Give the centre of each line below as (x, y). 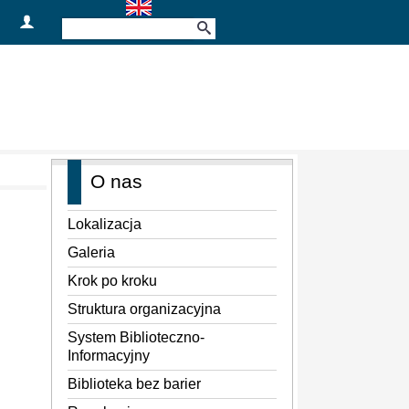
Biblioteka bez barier (134, 383)
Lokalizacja (105, 224)
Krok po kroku (112, 280)
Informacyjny (109, 355)
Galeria (91, 252)
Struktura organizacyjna (144, 309)
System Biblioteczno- (136, 337)
